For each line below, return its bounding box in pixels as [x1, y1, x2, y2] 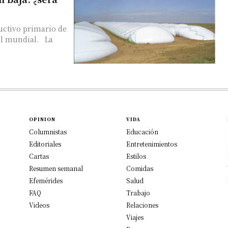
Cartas [29, 151, 49, 160]
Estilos [126, 151, 146, 160]
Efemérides [29, 176, 63, 185]
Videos [29, 200, 50, 209]
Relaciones [126, 200, 158, 209]
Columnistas [29, 127, 67, 136]
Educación [126, 127, 158, 136]
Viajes [126, 212, 144, 221]
